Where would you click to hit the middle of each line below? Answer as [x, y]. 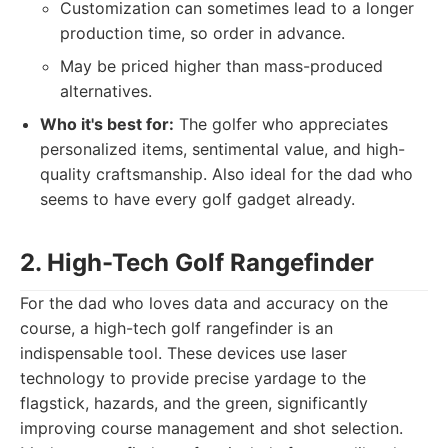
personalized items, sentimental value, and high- [222, 149]
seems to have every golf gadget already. [197, 199]
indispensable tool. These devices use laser [183, 353]
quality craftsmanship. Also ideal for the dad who [226, 174]
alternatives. [106, 91]
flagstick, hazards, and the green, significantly [194, 403]
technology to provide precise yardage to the [193, 378]
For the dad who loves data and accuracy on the [204, 303]
